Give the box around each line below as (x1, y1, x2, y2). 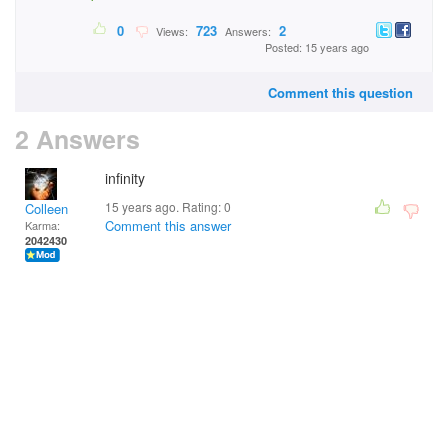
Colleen (25, 199, 68, 218)
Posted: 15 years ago (265, 39, 369, 56)
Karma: (25, 217, 60, 233)
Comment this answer (105, 216, 231, 235)
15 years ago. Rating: (105, 198, 224, 215)
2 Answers (15, 121, 140, 157)
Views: (150, 23, 191, 40)
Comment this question (268, 83, 413, 102)
